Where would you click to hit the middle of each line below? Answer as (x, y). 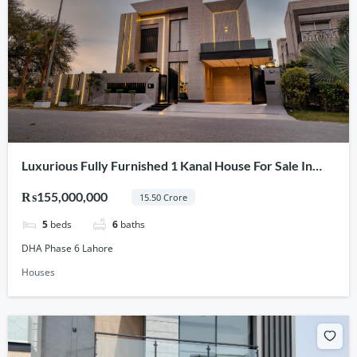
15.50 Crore (163, 197)
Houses (39, 273)
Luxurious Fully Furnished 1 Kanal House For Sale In (167, 166)
